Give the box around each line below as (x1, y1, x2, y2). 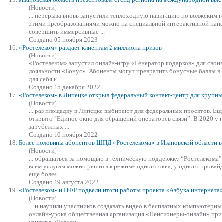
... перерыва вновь (29, 11, 80, 19)
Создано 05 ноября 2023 (29, 35, 98, 43)
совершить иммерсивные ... (29, 27, 105, 35)
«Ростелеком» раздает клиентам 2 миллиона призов (19, 43, 162, 51)
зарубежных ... (29, 122, 69, 130)
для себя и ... (29, 75, 63, 83)
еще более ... (29, 170, 63, 178)
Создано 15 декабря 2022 (29, 83, 100, 91)
